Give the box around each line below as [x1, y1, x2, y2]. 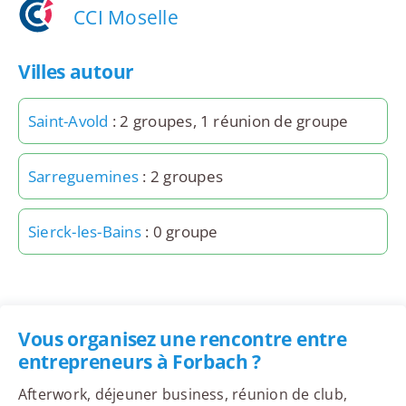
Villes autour [17, 59, 134, 85]
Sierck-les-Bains [27, 221, 141, 243]
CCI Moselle [73, 4, 179, 30]
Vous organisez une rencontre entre [17, 326, 347, 353]
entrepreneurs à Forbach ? [17, 349, 262, 375]
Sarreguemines [27, 166, 140, 188]
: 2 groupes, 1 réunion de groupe [108, 111, 349, 132]
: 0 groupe [140, 221, 218, 243]
